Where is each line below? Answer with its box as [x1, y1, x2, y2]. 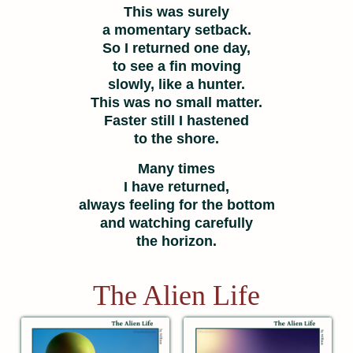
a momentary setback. [102, 22, 251, 39]
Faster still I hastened [104, 113, 249, 129]
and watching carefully [100, 215, 253, 232]
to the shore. [134, 131, 219, 147]
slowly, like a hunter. [108, 76, 245, 93]
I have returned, [124, 179, 229, 195]
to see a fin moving [112, 58, 241, 75]
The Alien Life [93, 280, 260, 312]
